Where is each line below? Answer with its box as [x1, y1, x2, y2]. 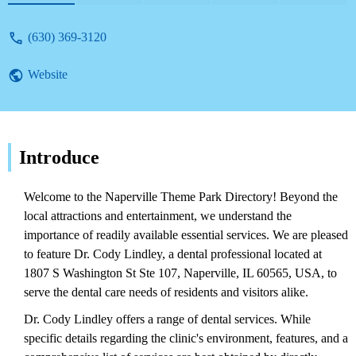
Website [28, 68, 68, 81]
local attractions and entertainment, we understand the [24, 208, 292, 222]
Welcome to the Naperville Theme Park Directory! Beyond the [24, 189, 338, 203]
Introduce [19, 147, 99, 168]
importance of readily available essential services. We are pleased [24, 227, 348, 242]
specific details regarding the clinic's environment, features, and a [24, 331, 348, 345]
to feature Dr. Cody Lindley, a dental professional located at [24, 246, 322, 261]
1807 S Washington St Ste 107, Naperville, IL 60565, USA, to [24, 265, 337, 280]
